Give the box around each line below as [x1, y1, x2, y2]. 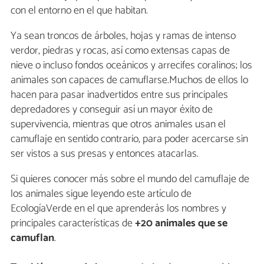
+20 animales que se [135, 214, 227, 232]
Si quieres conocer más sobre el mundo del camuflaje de [11, 170, 249, 188]
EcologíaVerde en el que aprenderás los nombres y [11, 199, 226, 217]
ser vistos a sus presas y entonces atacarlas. [11, 144, 199, 163]
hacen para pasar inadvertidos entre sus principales [11, 85, 228, 104]
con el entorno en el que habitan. [11, 1, 148, 19]
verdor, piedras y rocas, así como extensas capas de [11, 41, 230, 60]
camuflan [11, 229, 54, 247]
